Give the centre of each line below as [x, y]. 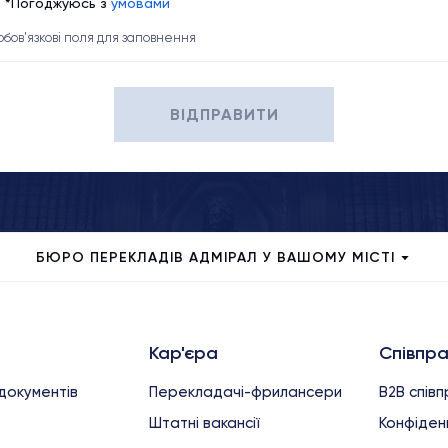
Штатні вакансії [204, 423]
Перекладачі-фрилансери [245, 392]
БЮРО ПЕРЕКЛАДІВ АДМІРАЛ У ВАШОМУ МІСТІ [215, 257]
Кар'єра [183, 353]
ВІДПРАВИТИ [224, 114]
